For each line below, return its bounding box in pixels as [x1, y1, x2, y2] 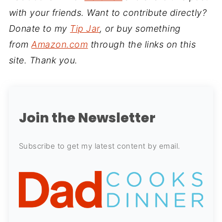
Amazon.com [31, 39, 88, 50]
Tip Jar [70, 23, 100, 34]
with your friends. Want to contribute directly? [8, 7, 207, 18]
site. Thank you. [8, 55, 78, 66]
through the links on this [88, 39, 196, 50]
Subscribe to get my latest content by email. [18, 141, 180, 151]
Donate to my [8, 23, 70, 34]
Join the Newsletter [18, 109, 156, 127]
